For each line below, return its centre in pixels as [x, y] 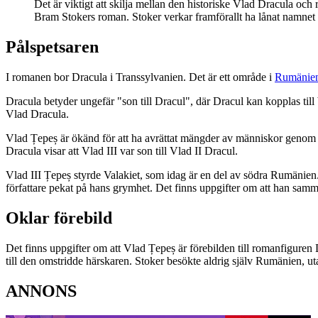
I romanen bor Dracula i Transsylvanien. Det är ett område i [140, 77]
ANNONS [41, 291]
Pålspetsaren [52, 47]
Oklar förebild [59, 218]
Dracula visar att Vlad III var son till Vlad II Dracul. [123, 150]
